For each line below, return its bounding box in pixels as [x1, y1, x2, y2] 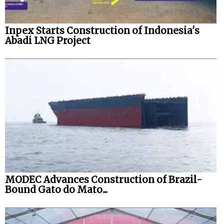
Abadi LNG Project [5, 35, 90, 47]
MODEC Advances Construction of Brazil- [5, 173, 202, 185]
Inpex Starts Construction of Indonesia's [5, 25, 199, 37]
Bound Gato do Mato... [5, 183, 107, 195]
